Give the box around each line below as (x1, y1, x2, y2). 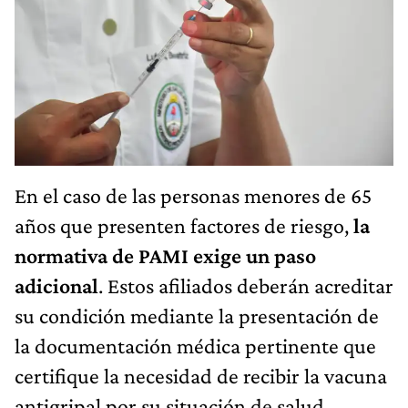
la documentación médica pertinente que (15, 332, 376, 358)
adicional (15, 272, 98, 298)
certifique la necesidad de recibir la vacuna (15, 362, 387, 388)
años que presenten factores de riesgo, (15, 212, 353, 238)
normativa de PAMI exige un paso (15, 242, 316, 268)
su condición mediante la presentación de (15, 302, 379, 328)
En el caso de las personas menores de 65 (15, 182, 372, 208)
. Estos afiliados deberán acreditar (98, 272, 393, 298)
